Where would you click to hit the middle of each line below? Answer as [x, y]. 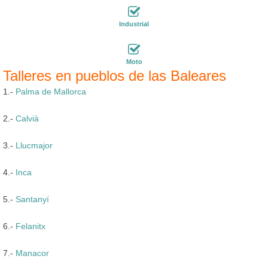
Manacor [32, 253]
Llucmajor [34, 145]
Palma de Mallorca [51, 91]
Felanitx [31, 226]
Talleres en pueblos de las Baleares [115, 75]
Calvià [27, 118]
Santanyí [32, 199]
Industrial [134, 24]
